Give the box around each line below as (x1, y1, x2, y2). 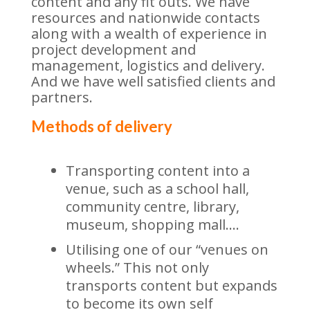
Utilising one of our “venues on (65, 240, 268, 259)
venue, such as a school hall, (65, 179, 249, 198)
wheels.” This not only (65, 258, 209, 277)
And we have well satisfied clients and (30, 72, 275, 91)
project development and (30, 40, 196, 59)
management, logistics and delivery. (30, 56, 265, 75)
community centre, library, (65, 197, 239, 216)
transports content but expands (65, 276, 277, 295)
